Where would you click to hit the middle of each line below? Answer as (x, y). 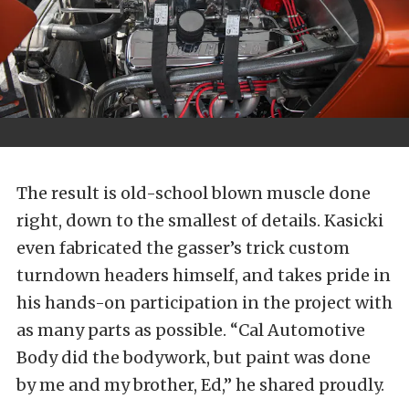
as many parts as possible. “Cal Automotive (191, 330)
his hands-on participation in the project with (204, 303)
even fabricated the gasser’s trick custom (183, 248)
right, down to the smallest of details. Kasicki (200, 221)
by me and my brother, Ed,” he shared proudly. (200, 385)
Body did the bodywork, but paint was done (194, 358)
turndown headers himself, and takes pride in (204, 276)
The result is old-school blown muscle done (194, 194)
